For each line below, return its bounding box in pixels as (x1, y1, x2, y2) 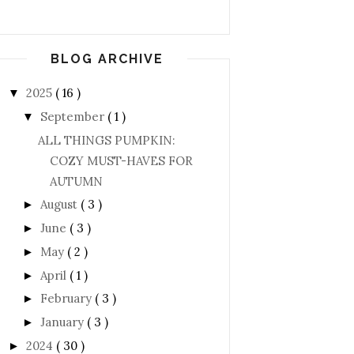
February (40, 291, 95, 307)
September (40, 108, 107, 124)
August (40, 197, 81, 213)
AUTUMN (49, 173, 103, 189)
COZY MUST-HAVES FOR (49, 153, 193, 168)
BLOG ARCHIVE (50, 51, 164, 66)
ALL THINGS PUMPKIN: (37, 132, 175, 148)
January (40, 314, 87, 330)
